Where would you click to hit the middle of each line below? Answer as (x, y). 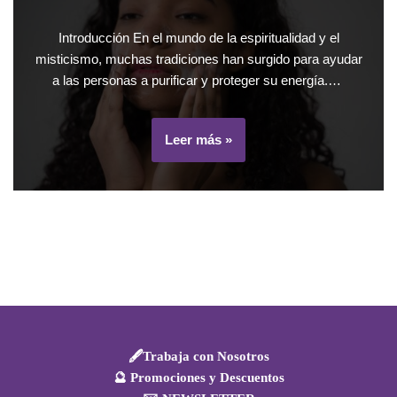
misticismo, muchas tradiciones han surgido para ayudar (198, 59)
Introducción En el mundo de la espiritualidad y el (198, 38)
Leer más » (198, 140)
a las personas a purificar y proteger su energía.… (198, 80)
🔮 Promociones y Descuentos (198, 378)
